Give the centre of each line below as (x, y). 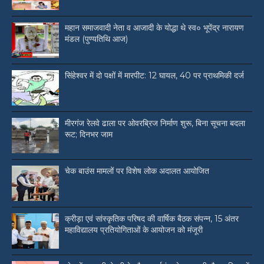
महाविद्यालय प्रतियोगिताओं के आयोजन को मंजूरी (134, 230)
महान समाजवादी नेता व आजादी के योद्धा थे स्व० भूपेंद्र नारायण (154, 28)
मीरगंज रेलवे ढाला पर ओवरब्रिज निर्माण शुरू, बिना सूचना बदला (155, 123)
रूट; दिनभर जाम (89, 135)
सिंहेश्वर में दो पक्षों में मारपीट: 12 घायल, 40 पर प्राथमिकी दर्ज (154, 76)
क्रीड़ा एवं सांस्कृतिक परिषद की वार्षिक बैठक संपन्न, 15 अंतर (152, 219)
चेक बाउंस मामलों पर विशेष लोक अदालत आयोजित (137, 171)
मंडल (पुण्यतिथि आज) (96, 39)
